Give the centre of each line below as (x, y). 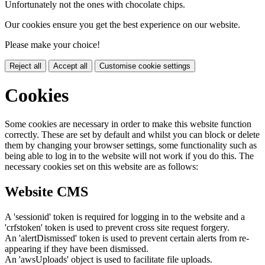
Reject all (25, 66)
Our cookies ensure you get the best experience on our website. (122, 24)
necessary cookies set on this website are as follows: (101, 167)
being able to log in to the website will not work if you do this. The (129, 156)
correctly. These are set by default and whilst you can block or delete (132, 135)
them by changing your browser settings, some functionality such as (131, 146)
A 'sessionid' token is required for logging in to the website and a (125, 217)
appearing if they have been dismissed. (77, 249)
